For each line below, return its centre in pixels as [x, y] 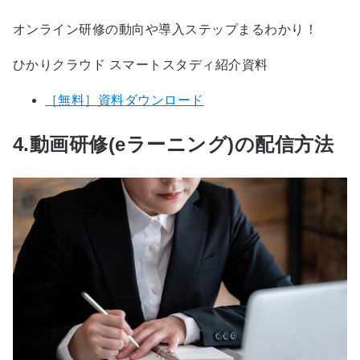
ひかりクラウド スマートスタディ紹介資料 [141, 65]
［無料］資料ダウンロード [125, 100]
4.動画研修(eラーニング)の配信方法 [174, 145]
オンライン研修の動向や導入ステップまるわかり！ [166, 30]
